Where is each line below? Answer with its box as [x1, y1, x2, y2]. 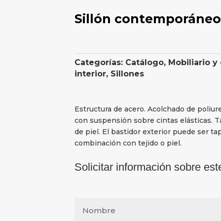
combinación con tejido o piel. [74, 139, 182, 148]
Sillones [110, 69, 144, 79]
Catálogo [125, 58, 164, 68]
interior [74, 69, 106, 79]
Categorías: [74, 58, 125, 68]
